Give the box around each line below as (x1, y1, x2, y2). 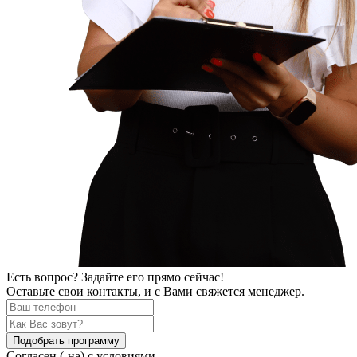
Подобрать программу (13, 335, 120, 347)
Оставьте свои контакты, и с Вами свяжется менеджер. (6, 284, 304, 299)
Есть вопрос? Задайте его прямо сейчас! (6, 270, 224, 284)
